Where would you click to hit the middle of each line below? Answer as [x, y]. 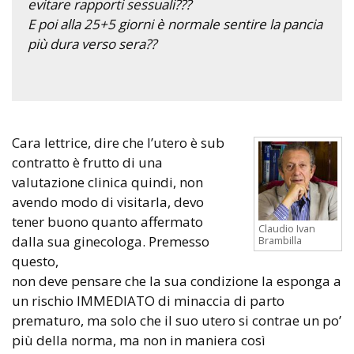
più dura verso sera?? [92, 43]
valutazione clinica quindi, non [107, 182]
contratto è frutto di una [87, 162]
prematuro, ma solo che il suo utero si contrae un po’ [177, 320]
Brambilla [280, 240]
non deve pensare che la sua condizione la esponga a [177, 281]
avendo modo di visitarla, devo [108, 201]
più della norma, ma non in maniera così [139, 340]
